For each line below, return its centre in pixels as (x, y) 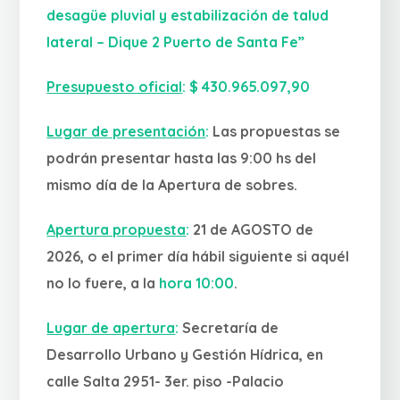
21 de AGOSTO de (252, 229)
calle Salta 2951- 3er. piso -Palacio (166, 381)
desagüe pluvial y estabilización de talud (188, 15)
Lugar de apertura (111, 328)
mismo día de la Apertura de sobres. (172, 185)
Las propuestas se (277, 131)
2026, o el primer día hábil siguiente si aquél (198, 256)
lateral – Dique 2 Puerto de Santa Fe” (176, 42)
